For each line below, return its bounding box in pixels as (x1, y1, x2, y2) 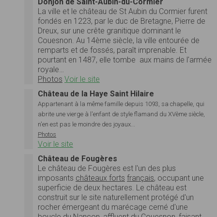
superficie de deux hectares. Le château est (38, 183, 186, 193)
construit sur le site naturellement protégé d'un (38, 193, 194, 202)
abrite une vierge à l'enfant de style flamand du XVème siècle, (38, 110, 205, 118)
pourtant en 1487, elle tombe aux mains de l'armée (38, 55, 212, 65)
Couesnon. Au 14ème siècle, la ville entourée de (38, 36, 200, 46)
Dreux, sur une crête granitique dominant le (38, 26, 181, 36)
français (127, 173, 154, 183)
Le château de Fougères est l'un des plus (38, 164, 176, 173)
